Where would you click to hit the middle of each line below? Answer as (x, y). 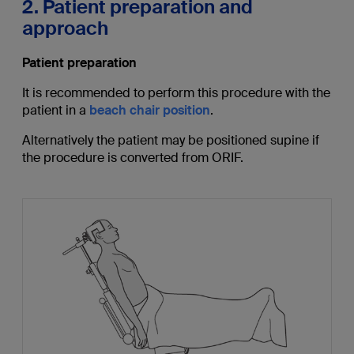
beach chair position (149, 111)
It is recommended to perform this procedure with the (176, 93)
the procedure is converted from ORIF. (132, 158)
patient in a (55, 111)
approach (65, 28)
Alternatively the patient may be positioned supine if (170, 141)
